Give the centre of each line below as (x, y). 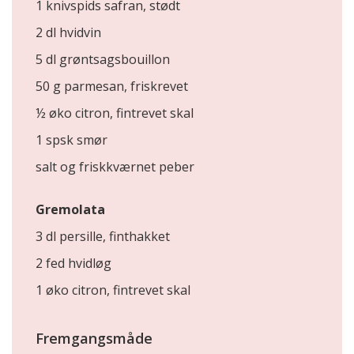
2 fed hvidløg (73, 263)
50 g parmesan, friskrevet (112, 86)
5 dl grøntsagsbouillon (103, 59)
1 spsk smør (72, 140)
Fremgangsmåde (94, 338)
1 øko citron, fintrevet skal (113, 290)
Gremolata (70, 209)
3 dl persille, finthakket (103, 236)
